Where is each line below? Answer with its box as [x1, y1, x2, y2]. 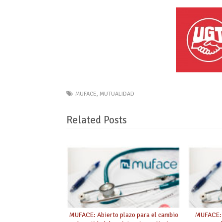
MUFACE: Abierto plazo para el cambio [68, 211, 178, 220]
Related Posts [66, 113, 127, 126]
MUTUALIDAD [100, 90, 135, 98]
